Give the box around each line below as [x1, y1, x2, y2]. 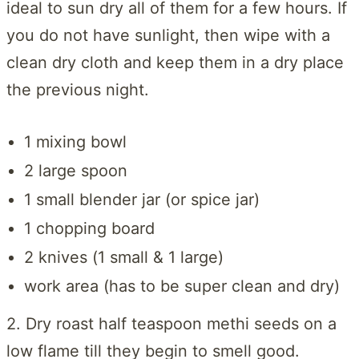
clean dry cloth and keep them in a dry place [6, 52, 344, 72]
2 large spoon [23, 160, 127, 180]
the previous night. [6, 79, 149, 99]
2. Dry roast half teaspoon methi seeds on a [6, 313, 337, 333]
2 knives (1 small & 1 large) [23, 247, 224, 267]
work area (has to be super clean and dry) [23, 276, 340, 296]
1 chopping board [23, 218, 155, 238]
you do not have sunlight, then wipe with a [6, 25, 330, 45]
